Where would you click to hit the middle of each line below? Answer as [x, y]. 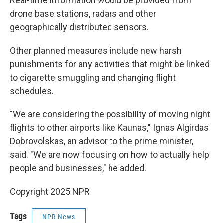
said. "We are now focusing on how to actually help [110, 155]
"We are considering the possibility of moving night [110, 114]
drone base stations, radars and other [83, 14]
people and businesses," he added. [78, 168]
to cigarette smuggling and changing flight [93, 77]
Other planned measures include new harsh [96, 51]
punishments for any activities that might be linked [110, 64]
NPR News [59, 217]
